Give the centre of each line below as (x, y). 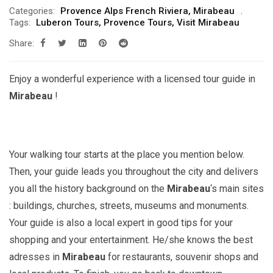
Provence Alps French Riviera (124, 11)
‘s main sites (237, 189)
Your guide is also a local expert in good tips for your (121, 223)
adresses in (36, 257)
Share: (22, 44)
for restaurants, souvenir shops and (183, 257)
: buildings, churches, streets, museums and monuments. (129, 206)
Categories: (32, 11)
